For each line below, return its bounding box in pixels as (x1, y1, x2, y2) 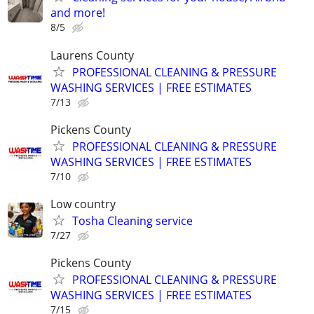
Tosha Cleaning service (72, 212, 193, 228)
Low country (50, 196, 116, 212)
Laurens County (50, 47, 134, 63)
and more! (50, 5, 105, 21)
